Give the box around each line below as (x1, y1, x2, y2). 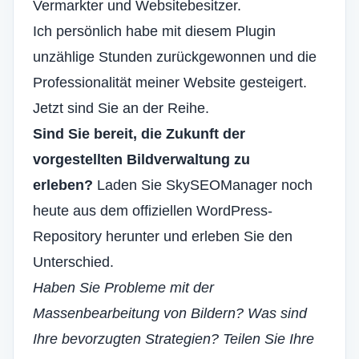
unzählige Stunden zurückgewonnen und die (33, 49, 317, 65)
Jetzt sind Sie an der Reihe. (33, 100, 209, 116)
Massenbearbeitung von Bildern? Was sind (33, 305, 307, 321)
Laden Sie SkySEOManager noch (93, 177, 313, 193)
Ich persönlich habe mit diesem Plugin (33, 23, 276, 39)
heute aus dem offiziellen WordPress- (33, 203, 272, 219)
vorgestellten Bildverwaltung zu (33, 151, 250, 167)
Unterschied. (33, 254, 114, 270)
